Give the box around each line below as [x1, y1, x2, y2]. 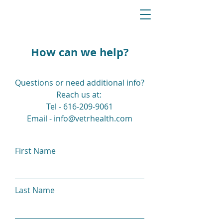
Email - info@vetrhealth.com [27, 113, 132, 124]
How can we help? [30, 44, 129, 60]
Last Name [15, 185, 55, 196]
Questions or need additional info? [15, 77, 144, 88]
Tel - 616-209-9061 [46, 101, 113, 112]
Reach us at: [56, 89, 104, 100]
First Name [15, 145, 56, 156]
